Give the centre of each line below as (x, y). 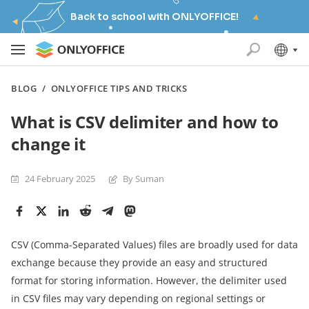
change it (48, 144)
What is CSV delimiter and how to (145, 122)
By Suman (143, 179)
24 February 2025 (60, 179)
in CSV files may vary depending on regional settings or (138, 298)
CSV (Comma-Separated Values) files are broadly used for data (154, 245)
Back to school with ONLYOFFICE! (154, 17)
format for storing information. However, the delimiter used (149, 280)
